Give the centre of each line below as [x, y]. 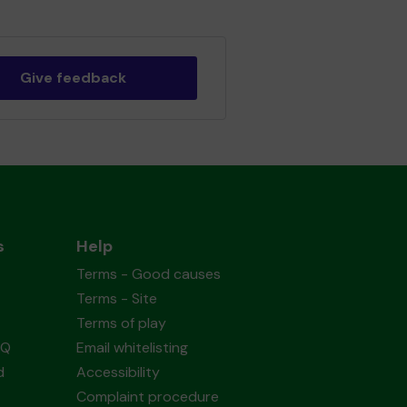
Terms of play [121, 323]
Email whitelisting [132, 347]
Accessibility [118, 372]
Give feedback [73, 78]
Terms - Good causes [148, 274]
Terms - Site [116, 298]
